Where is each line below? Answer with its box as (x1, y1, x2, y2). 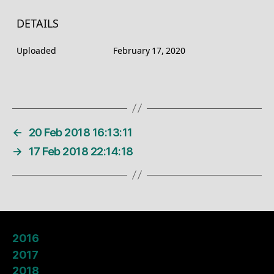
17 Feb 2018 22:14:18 (28, 144, 133, 158)
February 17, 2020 (113, 45, 185, 56)
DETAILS (17, 17, 59, 31)
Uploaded (17, 45, 56, 56)
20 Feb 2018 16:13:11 (28, 125, 133, 139)
